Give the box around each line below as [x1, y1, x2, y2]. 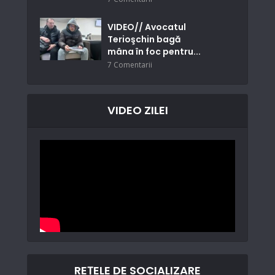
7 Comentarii [107, 60, 152, 71]
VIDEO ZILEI [107, 103, 168, 118]
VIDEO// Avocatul [107, 21, 186, 34]
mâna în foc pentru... [107, 45, 201, 58]
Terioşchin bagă [107, 33, 180, 46]
